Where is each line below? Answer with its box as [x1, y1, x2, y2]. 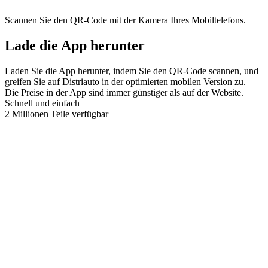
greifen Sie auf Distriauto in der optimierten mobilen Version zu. [5, 77, 246, 87]
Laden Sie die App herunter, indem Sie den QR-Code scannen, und [5, 66, 258, 77]
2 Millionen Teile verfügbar [5, 109, 108, 120]
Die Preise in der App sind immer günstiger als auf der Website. [5, 87, 243, 98]
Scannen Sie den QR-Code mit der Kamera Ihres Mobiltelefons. [5, 15, 246, 26]
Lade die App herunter [5, 38, 145, 54]
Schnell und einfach [5, 98, 80, 109]
